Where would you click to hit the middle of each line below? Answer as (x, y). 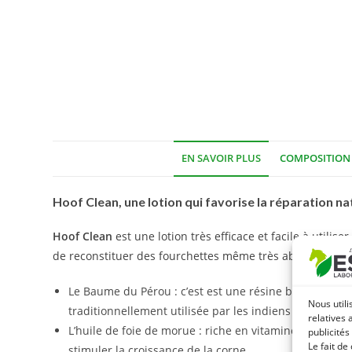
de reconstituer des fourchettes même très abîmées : (193, 256)
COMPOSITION (315, 158)
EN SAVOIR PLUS (221, 158)
